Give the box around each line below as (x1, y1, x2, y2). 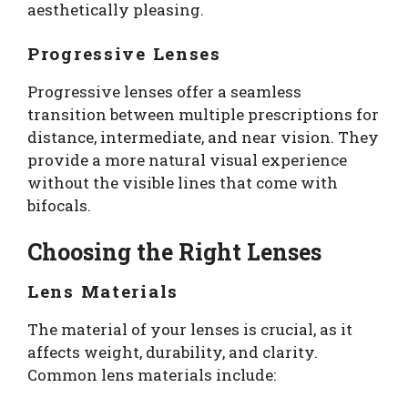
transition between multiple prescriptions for (27, 103, 379, 125)
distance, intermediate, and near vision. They (27, 126, 379, 148)
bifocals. (27, 194, 91, 216)
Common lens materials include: (27, 364, 276, 386)
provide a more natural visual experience (27, 148, 347, 170)
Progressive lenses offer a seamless (27, 80, 301, 102)
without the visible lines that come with (27, 171, 338, 193)
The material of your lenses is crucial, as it (27, 319, 352, 341)
